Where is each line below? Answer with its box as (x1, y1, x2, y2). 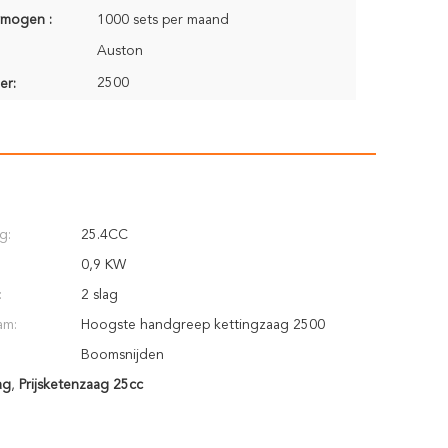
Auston (97, 44, 143, 58)
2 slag (81, 288, 118, 302)
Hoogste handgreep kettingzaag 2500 (81, 318, 325, 332)
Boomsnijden (81, 348, 164, 362)
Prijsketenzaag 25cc (18, 378, 143, 392)
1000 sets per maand (97, 13, 229, 27)
